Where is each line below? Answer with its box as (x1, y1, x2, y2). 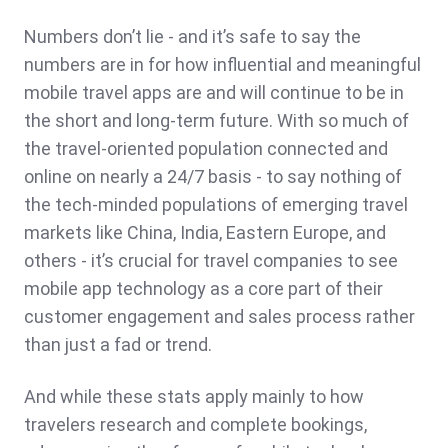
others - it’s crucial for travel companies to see (24, 250, 398, 272)
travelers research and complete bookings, (24, 414, 367, 436)
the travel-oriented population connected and (24, 138, 388, 160)
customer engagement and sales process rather (24, 306, 415, 328)
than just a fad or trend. (24, 334, 212, 356)
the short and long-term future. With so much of (24, 110, 409, 132)
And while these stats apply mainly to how (24, 386, 364, 408)
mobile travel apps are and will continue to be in (24, 82, 404, 104)
